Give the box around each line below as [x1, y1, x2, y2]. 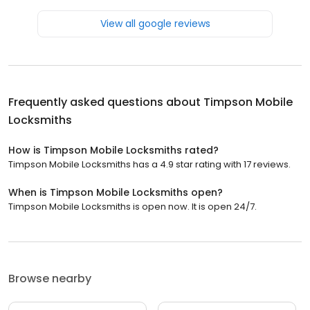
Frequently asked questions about [8, 93, 203, 110]
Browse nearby [8, 270, 91, 286]
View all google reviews [100, 16, 210, 30]
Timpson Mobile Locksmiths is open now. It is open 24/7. [8, 199, 257, 213]
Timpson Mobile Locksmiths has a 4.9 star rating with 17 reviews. [8, 157, 291, 171]
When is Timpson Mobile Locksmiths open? [8, 185, 223, 199]
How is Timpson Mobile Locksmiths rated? [8, 143, 219, 157]
